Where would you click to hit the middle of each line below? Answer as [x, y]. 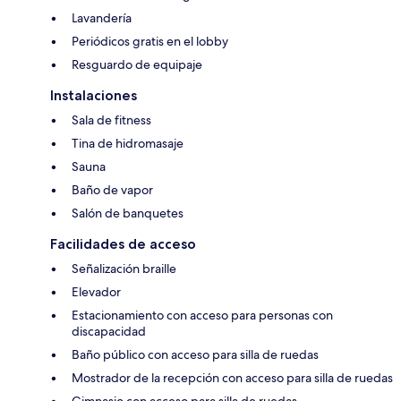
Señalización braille [124, 269]
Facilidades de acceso [123, 244]
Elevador [96, 292]
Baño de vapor [112, 190]
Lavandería [102, 18]
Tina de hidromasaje [128, 144]
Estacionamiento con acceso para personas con [202, 316]
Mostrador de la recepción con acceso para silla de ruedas [232, 378]
